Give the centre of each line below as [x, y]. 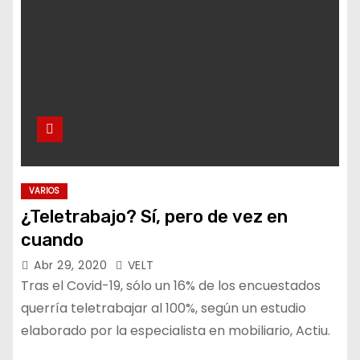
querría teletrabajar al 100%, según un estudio [164, 308]
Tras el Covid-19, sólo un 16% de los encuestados [171, 286]
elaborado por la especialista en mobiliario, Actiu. [176, 331]
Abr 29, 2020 [72, 265]
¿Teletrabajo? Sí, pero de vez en [154, 217]
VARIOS [44, 191]
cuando [52, 240]
